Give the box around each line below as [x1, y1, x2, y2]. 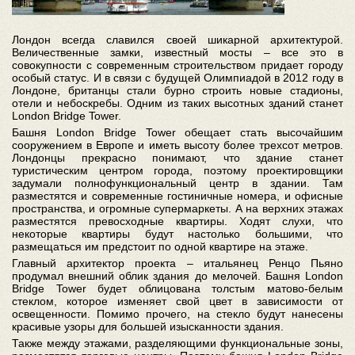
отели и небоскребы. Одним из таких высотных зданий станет [12, 96, 343, 109]
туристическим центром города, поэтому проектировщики [12, 163, 343, 177]
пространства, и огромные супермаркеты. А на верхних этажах [12, 201, 343, 215]
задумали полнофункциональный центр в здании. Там [12, 176, 343, 189]
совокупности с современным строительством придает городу [12, 58, 343, 71]
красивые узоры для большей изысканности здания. [12, 319, 284, 333]
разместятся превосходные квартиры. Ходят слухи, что [12, 214, 343, 227]
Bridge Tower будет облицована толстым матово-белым [12, 281, 343, 295]
